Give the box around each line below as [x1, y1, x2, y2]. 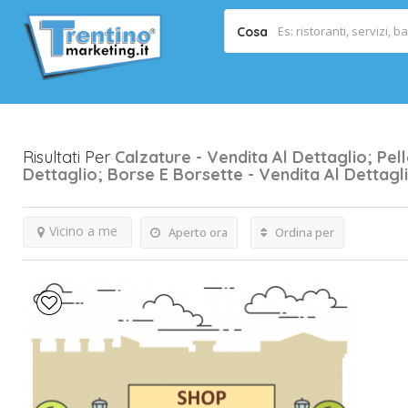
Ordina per [272, 224, 334, 240]
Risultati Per [23, 147, 115, 168]
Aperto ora [166, 224, 228, 240]
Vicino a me [49, 222, 117, 240]
